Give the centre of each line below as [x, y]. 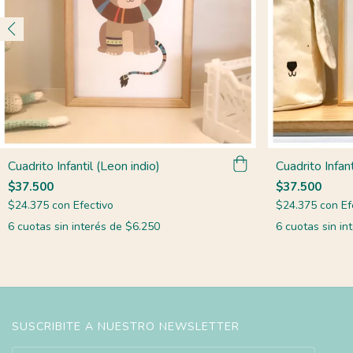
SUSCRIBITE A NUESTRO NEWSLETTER [126, 326]
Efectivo [93, 205]
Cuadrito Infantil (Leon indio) [84, 166]
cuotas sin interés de [71, 226]
